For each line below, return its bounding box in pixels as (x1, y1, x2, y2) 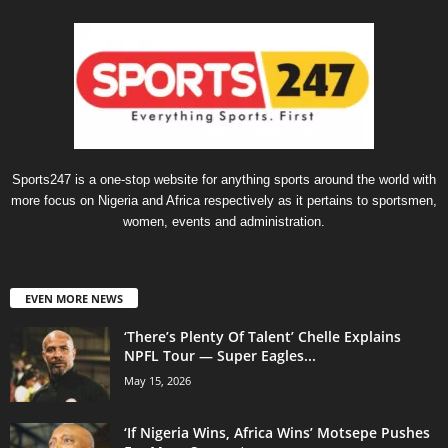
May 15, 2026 (124, 373, 191, 389)
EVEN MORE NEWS (25, 291, 123, 307)
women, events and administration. (123, 214, 325, 230)
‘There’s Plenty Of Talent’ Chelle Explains (124, 327, 401, 347)
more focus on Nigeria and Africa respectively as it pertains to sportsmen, (11, 193, 437, 209)
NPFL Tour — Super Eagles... (124, 346, 316, 366)
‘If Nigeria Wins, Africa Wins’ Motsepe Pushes (124, 423, 430, 443)
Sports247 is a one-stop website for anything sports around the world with (12, 172, 436, 188)
